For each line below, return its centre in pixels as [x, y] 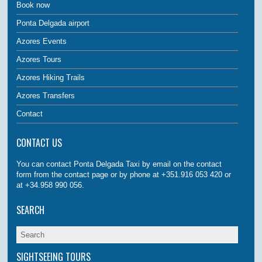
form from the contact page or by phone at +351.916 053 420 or [124, 174]
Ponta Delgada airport [53, 23]
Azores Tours [39, 59]
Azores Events [42, 41]
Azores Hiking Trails [51, 77]
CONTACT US [39, 142]
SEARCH [31, 210]
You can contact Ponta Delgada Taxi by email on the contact [119, 164]
